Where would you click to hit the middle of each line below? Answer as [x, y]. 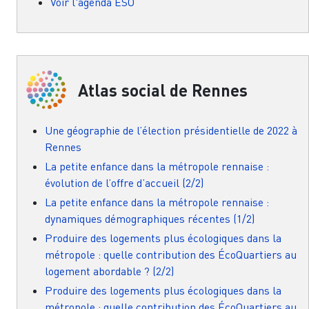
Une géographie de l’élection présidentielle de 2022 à [171, 131]
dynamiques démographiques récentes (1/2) [150, 219]
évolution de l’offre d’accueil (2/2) [124, 183]
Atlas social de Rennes [163, 90]
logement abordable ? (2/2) [109, 271]
